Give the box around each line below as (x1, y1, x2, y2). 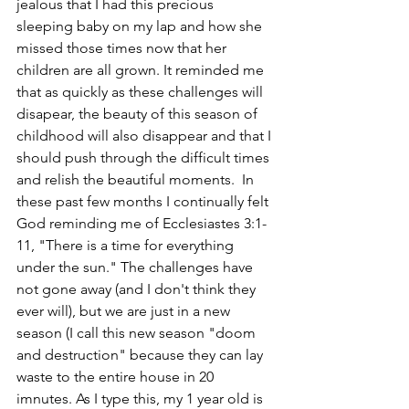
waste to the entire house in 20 (16, 367, 217, 385)
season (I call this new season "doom (16, 323, 259, 341)
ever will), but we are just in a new (16, 301, 234, 320)
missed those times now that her (16, 38, 230, 57)
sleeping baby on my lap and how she (16, 16, 266, 35)
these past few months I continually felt (16, 192, 272, 210)
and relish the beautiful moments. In (16, 170, 257, 188)
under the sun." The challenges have (16, 257, 257, 276)
